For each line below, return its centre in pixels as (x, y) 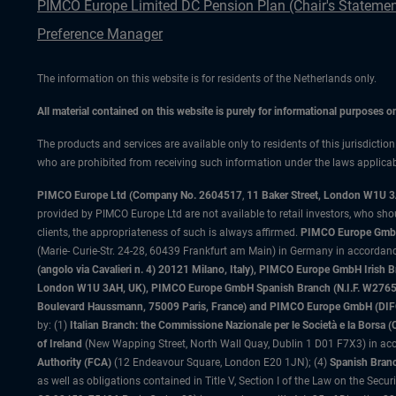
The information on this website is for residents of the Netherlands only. (207, 79)
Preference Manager (100, 34)
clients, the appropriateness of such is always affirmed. (169, 232)
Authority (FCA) (74, 362)
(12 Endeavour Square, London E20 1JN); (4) (221, 362)
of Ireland (60, 344)
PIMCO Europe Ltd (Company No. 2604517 (140, 195)
